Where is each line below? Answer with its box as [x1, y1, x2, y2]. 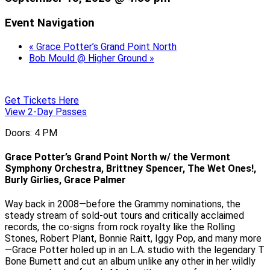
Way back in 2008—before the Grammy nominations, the [5, 198, 240, 210]
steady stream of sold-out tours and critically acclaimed [5, 210, 244, 222]
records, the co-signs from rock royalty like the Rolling [5, 221, 235, 233]
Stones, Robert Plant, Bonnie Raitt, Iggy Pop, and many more [5, 233, 262, 245]
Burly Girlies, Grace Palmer [5, 174, 126, 186]
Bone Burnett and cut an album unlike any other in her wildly [5, 256, 256, 268]
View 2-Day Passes [5, 105, 87, 118]
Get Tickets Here [5, 94, 79, 106]
